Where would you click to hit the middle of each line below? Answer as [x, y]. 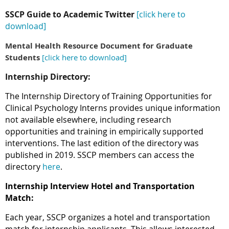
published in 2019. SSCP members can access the [100, 155]
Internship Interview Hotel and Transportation [100, 186]
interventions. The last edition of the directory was [102, 143]
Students [22, 58]
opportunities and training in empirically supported [104, 132]
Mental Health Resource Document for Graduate [99, 46]
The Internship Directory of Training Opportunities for [109, 96]
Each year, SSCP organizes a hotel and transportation [108, 217]
